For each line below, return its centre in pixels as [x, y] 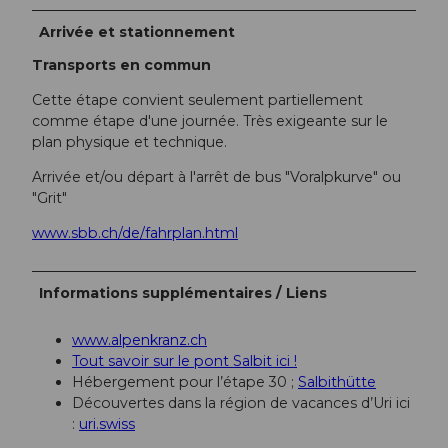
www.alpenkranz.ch [139, 339]
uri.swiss [107, 423]
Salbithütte [337, 381]
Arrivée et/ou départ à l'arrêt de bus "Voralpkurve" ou [216, 177]
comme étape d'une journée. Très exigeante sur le [210, 121]
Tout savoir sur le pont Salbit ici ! [184, 360]
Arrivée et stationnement [137, 32]
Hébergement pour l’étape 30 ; [185, 381]
